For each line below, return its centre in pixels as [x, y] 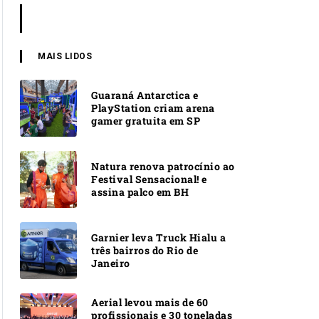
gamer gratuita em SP [146, 120]
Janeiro [111, 263]
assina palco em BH [140, 192]
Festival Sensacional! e [149, 179]
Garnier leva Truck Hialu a [158, 237]
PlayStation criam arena [153, 108]
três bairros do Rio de [145, 250]
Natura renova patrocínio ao [163, 166]
